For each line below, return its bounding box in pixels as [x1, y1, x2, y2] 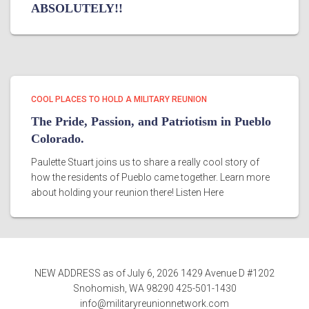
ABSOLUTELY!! [31, 1, 123, 15]
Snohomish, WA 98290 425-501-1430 [72, 283, 237, 294]
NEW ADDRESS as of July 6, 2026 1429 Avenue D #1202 [34, 268, 275, 279]
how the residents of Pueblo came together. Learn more [31, 172, 270, 183]
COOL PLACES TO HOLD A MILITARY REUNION [31, 94, 207, 104]
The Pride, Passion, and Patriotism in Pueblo [31, 114, 271, 128]
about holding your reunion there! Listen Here [31, 187, 223, 198]
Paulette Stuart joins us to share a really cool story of [31, 157, 259, 168]
